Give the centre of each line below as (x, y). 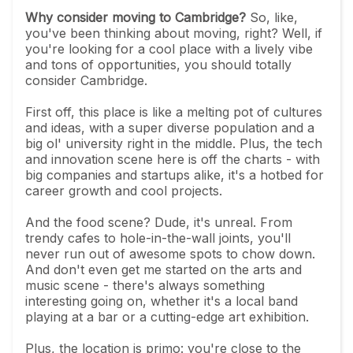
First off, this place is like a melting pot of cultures (174, 112)
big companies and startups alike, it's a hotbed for (175, 175)
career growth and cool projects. (124, 191)
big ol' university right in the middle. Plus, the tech (174, 143)
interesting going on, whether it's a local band (162, 301)
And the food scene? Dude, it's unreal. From (159, 222)
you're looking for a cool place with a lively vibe (169, 49)
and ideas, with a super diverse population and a (170, 128)
